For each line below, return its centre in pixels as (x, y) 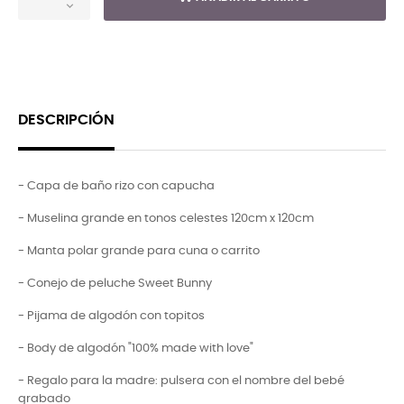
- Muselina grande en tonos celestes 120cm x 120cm (166, 218)
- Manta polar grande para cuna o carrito (139, 251)
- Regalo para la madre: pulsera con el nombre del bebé (181, 381)
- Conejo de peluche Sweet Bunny (115, 283)
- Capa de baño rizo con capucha (116, 186)
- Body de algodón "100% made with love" (136, 348)
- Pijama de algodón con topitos (111, 316)
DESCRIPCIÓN (66, 120)
